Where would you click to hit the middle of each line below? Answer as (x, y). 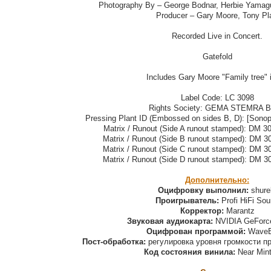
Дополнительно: (217, 180)
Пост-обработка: (114, 242)
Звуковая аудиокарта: (170, 221)
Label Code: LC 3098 (217, 98)
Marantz (239, 211)
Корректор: (202, 211)
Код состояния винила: (189, 252)
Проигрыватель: (187, 201)
